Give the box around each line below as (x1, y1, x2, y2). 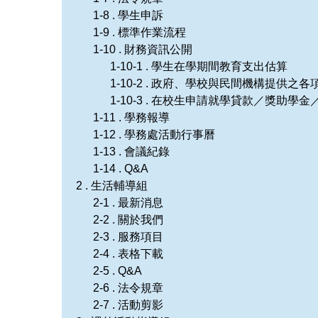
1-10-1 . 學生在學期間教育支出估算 (110, 60, 287, 72)
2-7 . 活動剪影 (93, 298, 163, 311)
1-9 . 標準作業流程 (93, 26, 186, 38)
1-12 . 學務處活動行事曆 (93, 128, 215, 141)
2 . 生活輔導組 (76, 179, 148, 192)
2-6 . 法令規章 (93, 281, 163, 294)
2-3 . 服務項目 (93, 230, 163, 243)
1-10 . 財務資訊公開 (93, 43, 192, 55)
